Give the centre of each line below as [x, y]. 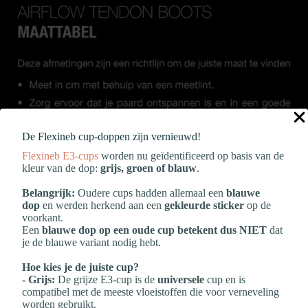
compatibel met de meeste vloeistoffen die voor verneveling [151, 291]
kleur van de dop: [61, 168]
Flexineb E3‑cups [60, 155]
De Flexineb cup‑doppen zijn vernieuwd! [111, 136]
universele [181, 279]
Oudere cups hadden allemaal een [151, 192]
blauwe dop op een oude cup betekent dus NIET [154, 230]
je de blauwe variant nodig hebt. [91, 242]
